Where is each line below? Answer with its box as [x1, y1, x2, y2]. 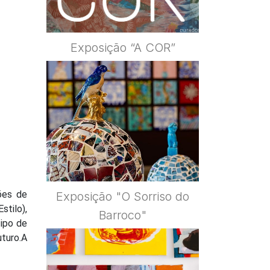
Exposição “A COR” [70, 40, 175, 55]
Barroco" [99, 208, 146, 223]
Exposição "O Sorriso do [56, 189, 189, 204]
